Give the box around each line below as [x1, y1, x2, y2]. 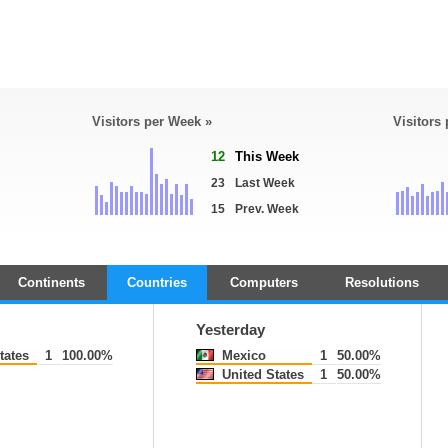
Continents [18, 275, 85, 290]
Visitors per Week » [92, 114, 212, 129]
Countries [127, 275, 187, 290]
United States [217, 367, 304, 382]
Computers [229, 275, 298, 290]
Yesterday [195, 322, 265, 338]
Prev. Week [235, 202, 299, 216]
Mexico [217, 348, 266, 363]
